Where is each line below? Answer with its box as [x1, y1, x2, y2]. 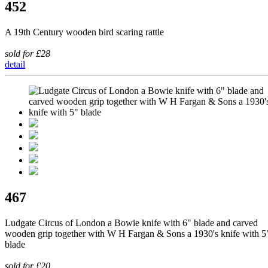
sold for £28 [5, 48, 50, 59]
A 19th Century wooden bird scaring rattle [5, 27, 164, 38]
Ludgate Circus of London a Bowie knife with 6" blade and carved [5, 218, 258, 229]
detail [5, 59, 25, 70]
